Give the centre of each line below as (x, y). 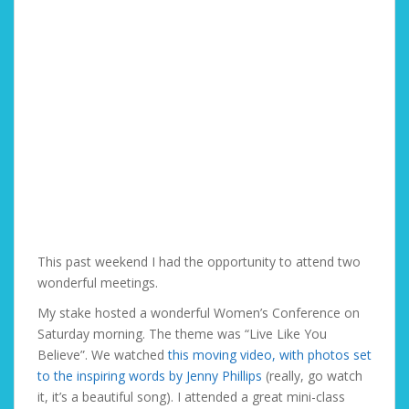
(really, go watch (312, 376)
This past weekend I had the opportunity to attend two (199, 262)
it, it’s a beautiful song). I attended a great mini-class (191, 397)
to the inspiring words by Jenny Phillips (150, 376)
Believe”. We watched (103, 355)
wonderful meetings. (98, 283)
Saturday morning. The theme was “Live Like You (182, 334)
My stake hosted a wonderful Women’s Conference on (199, 313)
